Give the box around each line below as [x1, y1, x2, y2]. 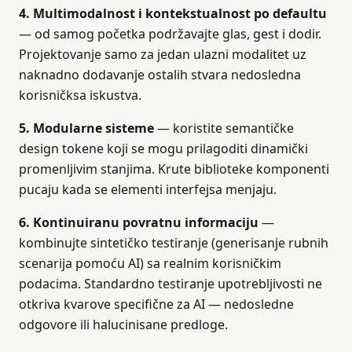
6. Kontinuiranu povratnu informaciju [19, 214, 258, 231]
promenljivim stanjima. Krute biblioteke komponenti [19, 160, 329, 178]
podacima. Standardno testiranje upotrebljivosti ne [19, 275, 322, 292]
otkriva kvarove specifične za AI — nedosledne [19, 295, 294, 313]
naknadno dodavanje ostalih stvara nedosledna [19, 66, 301, 83]
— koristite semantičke [154, 119, 294, 137]
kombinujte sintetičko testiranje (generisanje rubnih [19, 234, 328, 251]
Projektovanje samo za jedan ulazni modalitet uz [19, 46, 306, 63]
